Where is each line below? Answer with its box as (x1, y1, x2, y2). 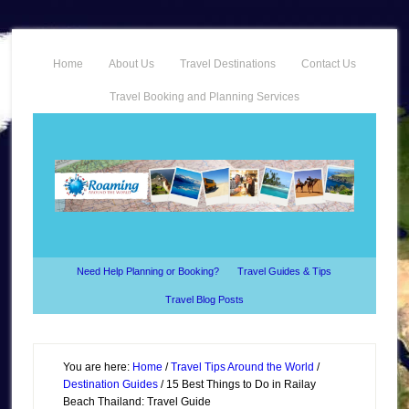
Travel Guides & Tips (237, 266, 332, 277)
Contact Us (300, 58, 356, 70)
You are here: (62, 361, 132, 373)
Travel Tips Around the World (170, 361, 314, 373)
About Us (108, 58, 154, 70)
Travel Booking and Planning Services (109, 90, 299, 103)
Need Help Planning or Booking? (77, 266, 220, 277)
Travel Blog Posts (164, 294, 244, 305)
